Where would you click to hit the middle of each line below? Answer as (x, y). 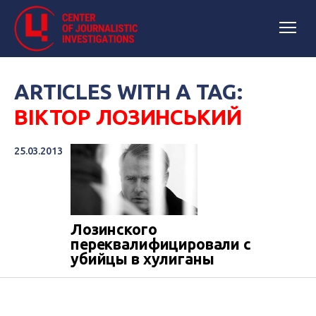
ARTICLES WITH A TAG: (129, 92)
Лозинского (114, 230)
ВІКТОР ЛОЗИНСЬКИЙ (128, 117)
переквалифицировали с (161, 244)
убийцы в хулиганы (142, 259)
